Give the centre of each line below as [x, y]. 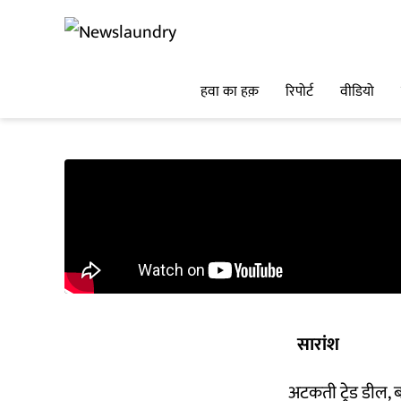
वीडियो [357, 92]
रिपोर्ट [299, 92]
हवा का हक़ [230, 92]
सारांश [318, 345]
